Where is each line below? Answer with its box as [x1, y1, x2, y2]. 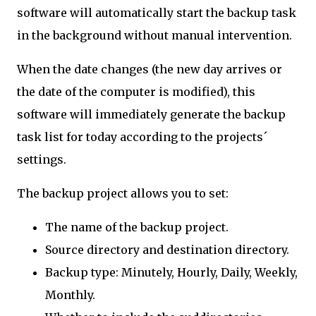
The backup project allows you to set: [17, 186, 229, 200]
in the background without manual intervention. [17, 28, 292, 42]
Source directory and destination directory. [45, 243, 289, 257]
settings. [17, 152, 66, 166]
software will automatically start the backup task [17, 6, 296, 20]
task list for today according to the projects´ [17, 130, 268, 144]
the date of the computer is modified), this [17, 85, 255, 99]
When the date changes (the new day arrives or [17, 62, 282, 76]
